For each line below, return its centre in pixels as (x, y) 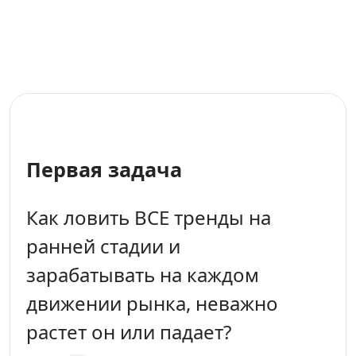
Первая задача (104, 169)
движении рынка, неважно (152, 303)
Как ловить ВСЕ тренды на (149, 217)
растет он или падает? (129, 331)
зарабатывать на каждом (143, 274)
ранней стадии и (103, 246)
